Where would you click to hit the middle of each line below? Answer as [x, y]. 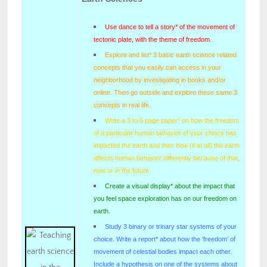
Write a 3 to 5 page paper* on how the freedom [172, 120]
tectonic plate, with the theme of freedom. [153, 39]
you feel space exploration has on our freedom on [165, 198]
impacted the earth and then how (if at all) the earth [167, 145]
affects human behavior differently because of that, [167, 158]
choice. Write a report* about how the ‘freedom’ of [164, 239]
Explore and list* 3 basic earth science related [171, 55]
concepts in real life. [122, 105]
